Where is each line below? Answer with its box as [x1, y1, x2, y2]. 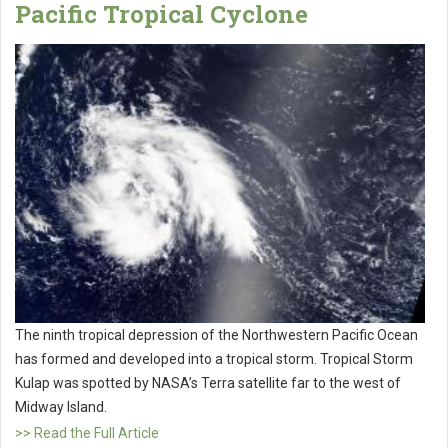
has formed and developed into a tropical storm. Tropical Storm [15, 351, 413, 368]
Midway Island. [15, 399, 107, 416]
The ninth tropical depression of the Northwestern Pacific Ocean [15, 327, 418, 344]
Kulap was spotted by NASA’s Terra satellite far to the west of [15, 375, 401, 392]
